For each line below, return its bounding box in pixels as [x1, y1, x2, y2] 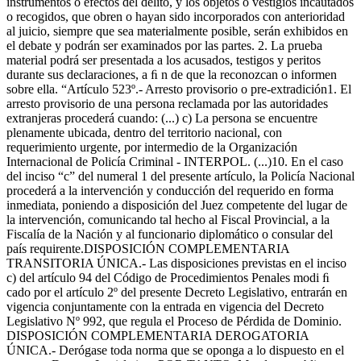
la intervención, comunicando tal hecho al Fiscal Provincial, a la [6, 213, 330, 227]
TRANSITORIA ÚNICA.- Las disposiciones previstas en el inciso [6, 256, 346, 271]
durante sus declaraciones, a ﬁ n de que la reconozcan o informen [6, 68, 337, 82]
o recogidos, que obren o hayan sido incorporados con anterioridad [6, 10, 345, 24]
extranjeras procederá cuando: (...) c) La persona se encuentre [6, 111, 317, 126]
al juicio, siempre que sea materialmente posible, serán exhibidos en [6, 24, 348, 39]
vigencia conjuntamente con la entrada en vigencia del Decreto [6, 300, 324, 314]
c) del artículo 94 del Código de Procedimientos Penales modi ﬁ [6, 271, 330, 285]
